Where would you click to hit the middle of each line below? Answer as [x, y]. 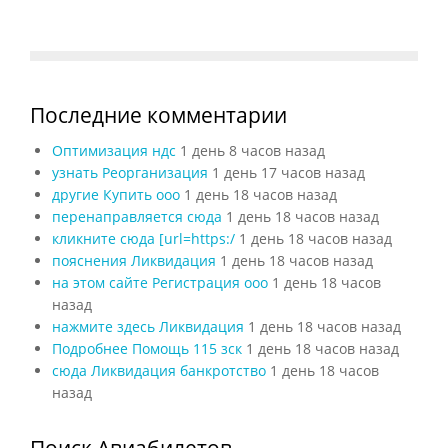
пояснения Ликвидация [133, 260]
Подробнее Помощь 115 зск [146, 348]
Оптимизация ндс [113, 150]
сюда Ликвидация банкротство [158, 370]
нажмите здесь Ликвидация [147, 326]
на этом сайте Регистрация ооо [159, 282]
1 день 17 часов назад [288, 172]
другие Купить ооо [115, 194]
